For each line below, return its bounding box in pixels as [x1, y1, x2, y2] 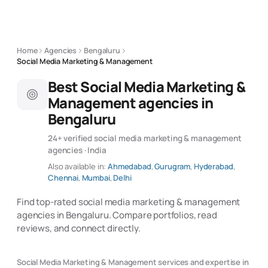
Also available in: [48, 161, 106, 172]
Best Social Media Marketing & [48, 77, 246, 96]
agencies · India [48, 145, 106, 156]
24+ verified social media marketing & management [48, 133, 242, 144]
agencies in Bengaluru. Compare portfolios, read [17, 209, 217, 221]
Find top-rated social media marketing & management [17, 196, 240, 208]
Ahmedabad [108, 161, 151, 172]
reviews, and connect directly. [17, 222, 141, 234]
